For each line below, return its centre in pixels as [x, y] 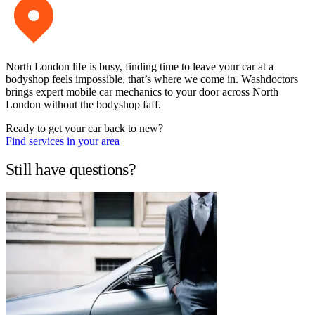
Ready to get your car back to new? [84, 129]
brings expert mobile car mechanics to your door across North [142, 92]
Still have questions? [71, 169]
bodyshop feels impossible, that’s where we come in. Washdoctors [152, 79]
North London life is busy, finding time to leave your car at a [140, 67]
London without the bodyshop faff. [83, 105]
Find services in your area [63, 141]
